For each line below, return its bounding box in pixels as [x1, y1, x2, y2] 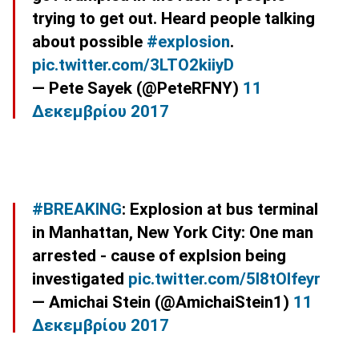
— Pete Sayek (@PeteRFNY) [32, 79, 243, 99]
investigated [32, 269, 128, 289]
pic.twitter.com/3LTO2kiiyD [32, 55, 234, 75]
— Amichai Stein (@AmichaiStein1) [32, 292, 293, 313]
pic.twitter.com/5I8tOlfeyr [128, 269, 321, 289]
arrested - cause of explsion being [32, 246, 286, 266]
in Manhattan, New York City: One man [32, 223, 313, 243]
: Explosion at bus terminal [122, 200, 318, 220]
